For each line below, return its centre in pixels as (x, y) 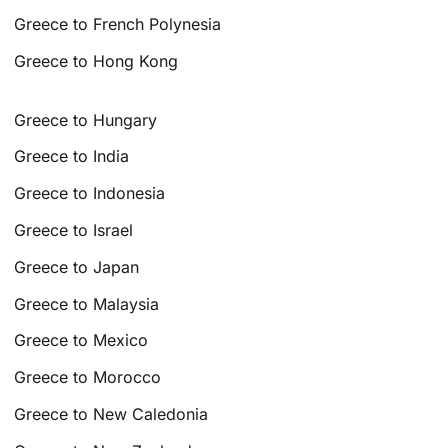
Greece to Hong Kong (96, 60)
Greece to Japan (77, 266)
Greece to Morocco (88, 377)
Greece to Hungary (86, 119)
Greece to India (72, 156)
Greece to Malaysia (87, 303)
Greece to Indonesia (90, 193)
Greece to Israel (74, 229)
